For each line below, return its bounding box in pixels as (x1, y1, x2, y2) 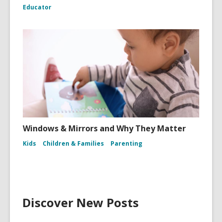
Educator (23, 3, 52, 11)
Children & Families (43, 139, 104, 148)
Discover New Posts (22, 194, 139, 211)
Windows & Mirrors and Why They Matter (23, 123, 186, 134)
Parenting (111, 139, 142, 148)
